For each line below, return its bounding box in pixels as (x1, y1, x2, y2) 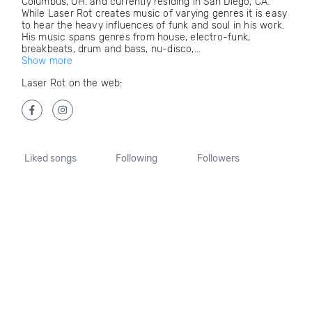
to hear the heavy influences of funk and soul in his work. (21, 19, 285, 31)
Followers (196, 153, 240, 164)
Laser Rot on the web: (21, 77, 123, 89)
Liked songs (24, 153, 77, 164)
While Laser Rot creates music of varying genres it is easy (21, 8, 288, 19)
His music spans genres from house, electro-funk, (21, 31, 251, 43)
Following (116, 153, 158, 164)
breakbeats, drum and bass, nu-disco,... (21, 43, 201, 55)
